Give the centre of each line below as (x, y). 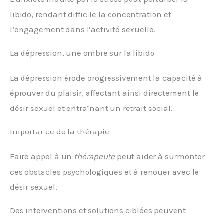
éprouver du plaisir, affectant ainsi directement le (104, 93)
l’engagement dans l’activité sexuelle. (83, 30)
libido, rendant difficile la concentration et (90, 14)
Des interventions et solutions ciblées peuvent (98, 210)
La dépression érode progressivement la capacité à (106, 78)
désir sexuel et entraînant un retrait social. (91, 108)
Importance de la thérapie (59, 132)
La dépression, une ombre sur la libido (82, 53)
